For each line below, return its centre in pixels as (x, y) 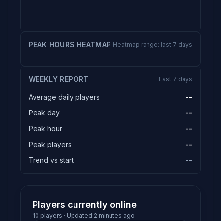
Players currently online (85, 204)
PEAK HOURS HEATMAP (70, 45)
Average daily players (64, 97)
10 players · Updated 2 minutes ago (84, 215)
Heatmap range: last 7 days (153, 45)
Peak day (44, 113)
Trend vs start (51, 160)
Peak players (50, 144)
